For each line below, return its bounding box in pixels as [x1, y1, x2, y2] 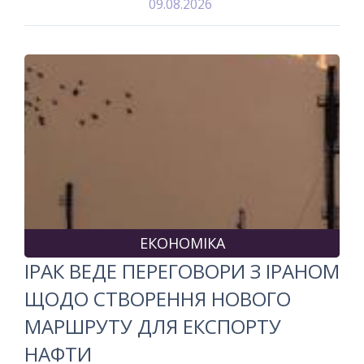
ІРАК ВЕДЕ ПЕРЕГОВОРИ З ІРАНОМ [24, 257, 340, 284]
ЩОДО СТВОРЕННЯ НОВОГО [24, 284, 291, 312]
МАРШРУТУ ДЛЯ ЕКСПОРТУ [24, 312, 281, 340]
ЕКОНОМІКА [139, 232, 225, 253]
